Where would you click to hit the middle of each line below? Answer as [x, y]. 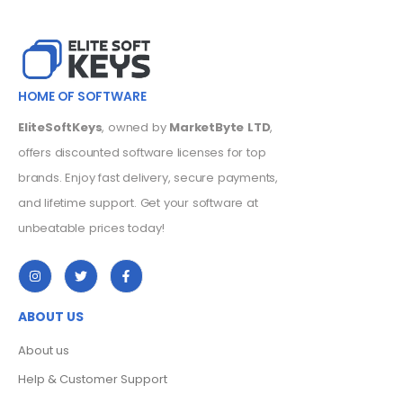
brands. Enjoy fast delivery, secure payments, [148, 178]
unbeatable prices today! [92, 228]
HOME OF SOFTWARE [82, 96]
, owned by [136, 128]
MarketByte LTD [220, 128]
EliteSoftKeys [60, 128]
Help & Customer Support [93, 379]
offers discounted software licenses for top [142, 153]
